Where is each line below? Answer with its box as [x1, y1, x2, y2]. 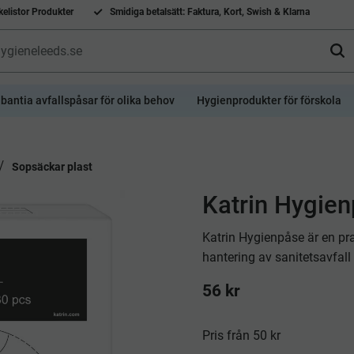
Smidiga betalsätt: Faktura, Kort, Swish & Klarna [109, 6, 310, 17]
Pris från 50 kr [202, 327, 281, 343]
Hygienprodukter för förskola [197, 93, 341, 107]
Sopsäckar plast [11, 160, 92, 173]
